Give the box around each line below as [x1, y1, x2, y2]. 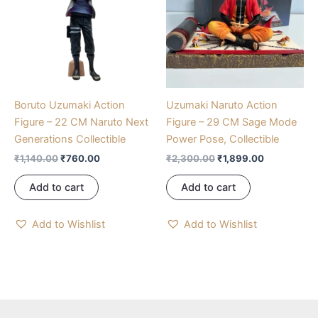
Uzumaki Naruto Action [166, 98, 278, 111]
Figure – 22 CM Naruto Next [14, 115, 148, 128]
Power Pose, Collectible [166, 132, 279, 146]
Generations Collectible [14, 132, 126, 146]
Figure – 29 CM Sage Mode [166, 115, 297, 128]
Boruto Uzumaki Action [14, 98, 125, 111]
